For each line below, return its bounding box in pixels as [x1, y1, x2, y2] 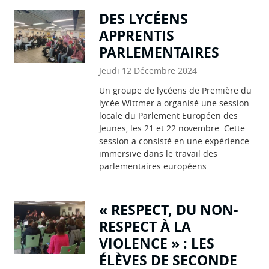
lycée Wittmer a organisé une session [99, 97, 250, 109]
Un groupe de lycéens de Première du [99, 84, 252, 96]
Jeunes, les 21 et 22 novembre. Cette [99, 122, 246, 134]
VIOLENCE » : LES [99, 233, 215, 253]
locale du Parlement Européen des [99, 109, 238, 121]
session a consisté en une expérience [99, 134, 250, 147]
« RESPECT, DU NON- [99, 199, 238, 219]
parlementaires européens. [99, 160, 210, 172]
